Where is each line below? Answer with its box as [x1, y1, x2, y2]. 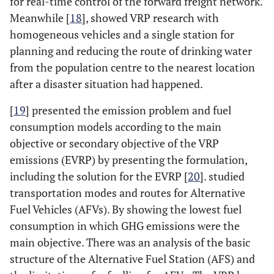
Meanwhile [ [10, 10, 70, 25]
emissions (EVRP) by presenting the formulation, [10, 152, 247, 167]
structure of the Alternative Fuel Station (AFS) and [10, 251, 255, 266]
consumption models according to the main [10, 119, 221, 134]
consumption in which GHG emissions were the [10, 218, 240, 233]
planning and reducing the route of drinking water [10, 43, 252, 58]
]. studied [200, 169, 245, 183]
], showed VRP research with [82, 10, 219, 25]
